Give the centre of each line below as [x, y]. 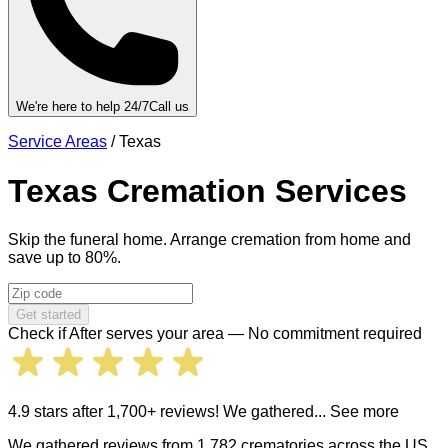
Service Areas [57, 142]
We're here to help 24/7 [82, 107]
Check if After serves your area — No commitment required [215, 334]
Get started [48, 315]
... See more [356, 412]
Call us [169, 107]
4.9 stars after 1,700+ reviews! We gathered [161, 412]
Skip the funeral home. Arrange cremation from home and [209, 240]
